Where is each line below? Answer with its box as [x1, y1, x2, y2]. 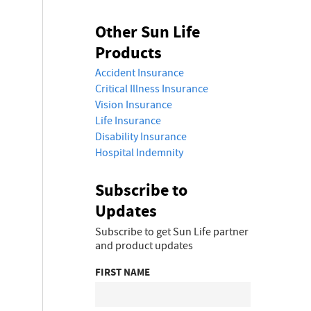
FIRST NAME [95, 265, 150, 279]
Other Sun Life [95, 21, 200, 43]
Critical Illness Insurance [95, 82, 208, 96]
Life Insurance [95, 114, 161, 128]
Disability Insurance [95, 130, 187, 144]
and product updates [95, 239, 193, 253]
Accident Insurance [95, 66, 184, 80]
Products [95, 42, 162, 64]
